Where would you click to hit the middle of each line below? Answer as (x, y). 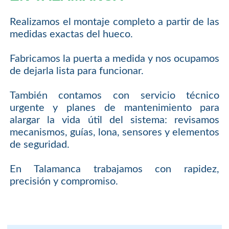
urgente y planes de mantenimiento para (114, 108)
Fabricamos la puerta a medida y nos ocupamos (114, 59)
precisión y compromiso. (64, 182)
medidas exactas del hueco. (71, 35)
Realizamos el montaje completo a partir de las (114, 22)
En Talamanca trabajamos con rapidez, (114, 169)
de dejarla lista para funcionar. (76, 71)
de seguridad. (39, 145)
